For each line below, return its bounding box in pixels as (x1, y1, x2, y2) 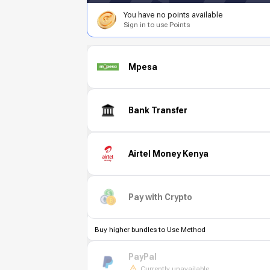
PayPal (128, 251, 157, 262)
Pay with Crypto (128, 192, 192, 202)
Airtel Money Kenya (128, 148, 209, 159)
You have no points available (124, 10, 223, 19)
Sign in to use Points (124, 20, 190, 29)
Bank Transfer (128, 105, 187, 115)
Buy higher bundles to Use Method (95, 225, 206, 234)
